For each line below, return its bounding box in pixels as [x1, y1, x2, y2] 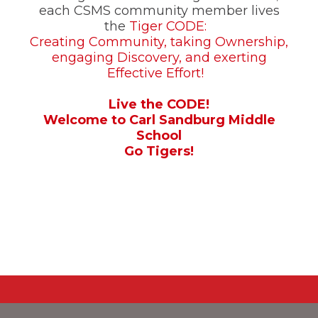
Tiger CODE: [129, 18, 214, 34]
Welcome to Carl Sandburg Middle [43, 112, 275, 128]
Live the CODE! [109, 97, 209, 112]
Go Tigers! [124, 143, 194, 159]
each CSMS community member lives [38, 3, 280, 18]
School [136, 128, 182, 143]
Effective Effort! [107, 65, 211, 81]
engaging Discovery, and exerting [51, 50, 267, 65]
